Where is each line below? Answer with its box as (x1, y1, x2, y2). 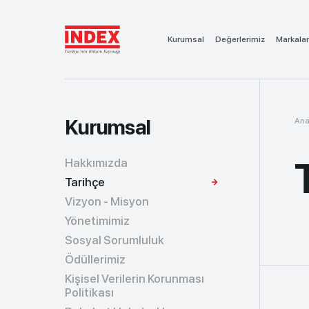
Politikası (65, 286, 114, 299)
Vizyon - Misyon (65, 195, 150, 208)
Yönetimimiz (65, 214, 130, 228)
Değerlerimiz (215, 34, 266, 44)
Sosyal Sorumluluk (65, 233, 165, 247)
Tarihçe (65, 175, 106, 189)
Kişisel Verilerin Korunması (65, 272, 205, 286)
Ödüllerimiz (65, 252, 126, 266)
